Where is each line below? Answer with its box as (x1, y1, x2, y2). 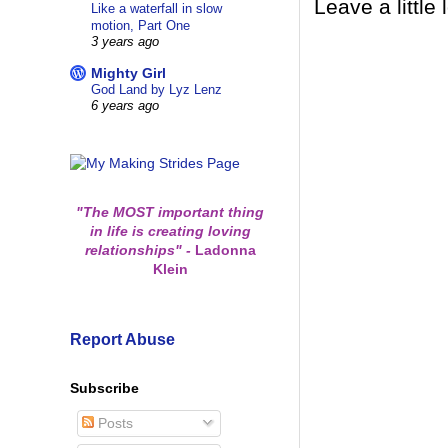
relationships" (84, 241, 186, 258)
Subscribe (70, 379, 139, 396)
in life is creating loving (89, 222, 251, 239)
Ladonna (190, 241, 256, 258)
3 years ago (91, 35, 159, 50)
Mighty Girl (91, 65, 166, 82)
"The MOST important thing (76, 203, 264, 220)
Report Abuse (70, 329, 175, 348)
